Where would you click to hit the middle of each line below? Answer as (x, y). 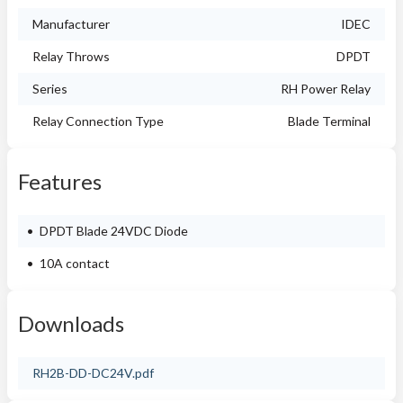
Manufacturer (71, 24)
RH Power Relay (326, 89)
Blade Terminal (329, 121)
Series (50, 89)
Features (60, 181)
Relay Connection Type (98, 121)
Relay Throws (71, 56)
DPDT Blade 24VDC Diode (114, 231)
